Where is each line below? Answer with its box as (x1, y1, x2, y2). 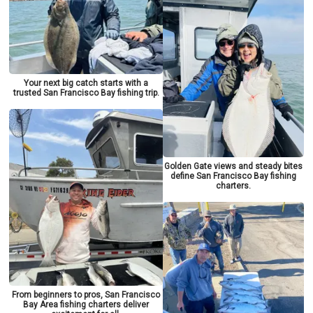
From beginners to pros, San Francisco (12, 290, 161, 300)
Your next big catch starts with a (24, 78, 149, 89)
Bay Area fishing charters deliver (23, 300, 150, 310)
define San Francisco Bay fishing (170, 171, 296, 182)
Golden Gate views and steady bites (163, 161, 303, 172)
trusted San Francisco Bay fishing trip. (13, 88, 159, 99)
